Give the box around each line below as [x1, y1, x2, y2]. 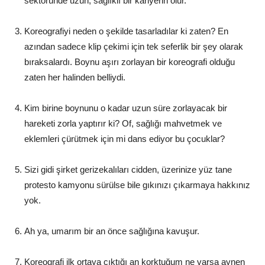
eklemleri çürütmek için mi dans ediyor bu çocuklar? [24, 133, 225, 144]
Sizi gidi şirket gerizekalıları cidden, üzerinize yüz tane [24, 164, 232, 174]
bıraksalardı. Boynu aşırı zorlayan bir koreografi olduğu [24, 56, 235, 67]
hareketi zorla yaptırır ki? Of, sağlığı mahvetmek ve [24, 118, 222, 128]
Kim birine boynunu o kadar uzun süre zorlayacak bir [24, 102, 227, 113]
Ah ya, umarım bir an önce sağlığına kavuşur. [24, 225, 199, 236]
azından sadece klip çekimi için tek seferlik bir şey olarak [24, 41, 243, 51]
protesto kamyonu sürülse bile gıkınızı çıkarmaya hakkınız [24, 179, 250, 190]
